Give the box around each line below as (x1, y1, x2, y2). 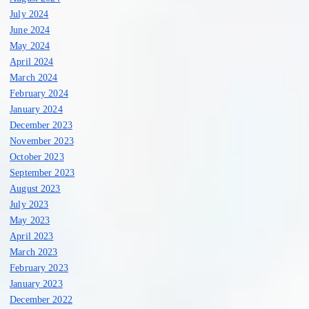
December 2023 (10, 119, 72, 131)
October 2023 (10, 151, 64, 163)
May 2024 (10, 40, 50, 52)
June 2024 (10, 24, 50, 36)
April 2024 (10, 56, 54, 68)
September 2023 (10, 167, 75, 179)
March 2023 (10, 246, 58, 258)
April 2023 (10, 230, 54, 242)
